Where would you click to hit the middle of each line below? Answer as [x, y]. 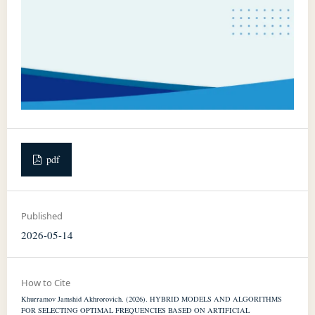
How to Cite [45, 282]
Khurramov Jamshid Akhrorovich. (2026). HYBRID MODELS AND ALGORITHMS [151, 298]
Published [41, 216]
